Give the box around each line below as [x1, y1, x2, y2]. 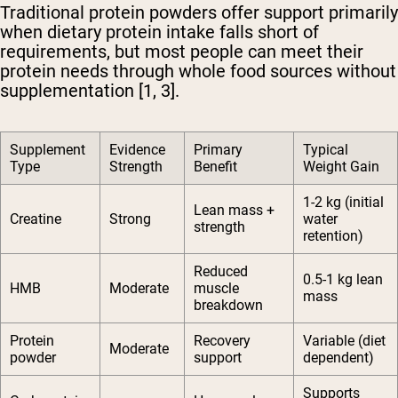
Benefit [194, 158, 237, 176]
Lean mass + [194, 202, 275, 219]
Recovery [194, 332, 251, 350]
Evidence [109, 141, 165, 159]
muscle [194, 280, 239, 298]
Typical [303, 141, 348, 159]
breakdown [194, 297, 263, 314]
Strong [109, 211, 151, 228]
